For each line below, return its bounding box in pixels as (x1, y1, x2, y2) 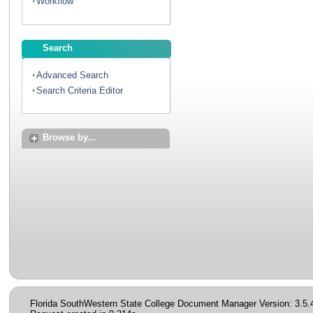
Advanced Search (36, 70, 109, 81)
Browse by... (43, 131, 96, 143)
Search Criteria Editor (36, 85, 124, 96)
